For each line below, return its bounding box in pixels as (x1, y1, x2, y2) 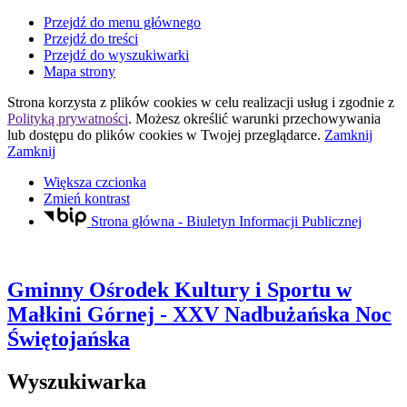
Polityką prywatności (7, 111, 128, 126)
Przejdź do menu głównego (44, 15, 201, 30)
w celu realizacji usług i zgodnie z (197, 94, 394, 110)
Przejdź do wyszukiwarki (44, 47, 189, 63)
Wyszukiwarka (7, 370, 146, 394)
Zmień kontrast (44, 191, 130, 206)
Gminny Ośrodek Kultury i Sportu (7, 278, 331, 303)
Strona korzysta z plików (7, 94, 154, 110)
